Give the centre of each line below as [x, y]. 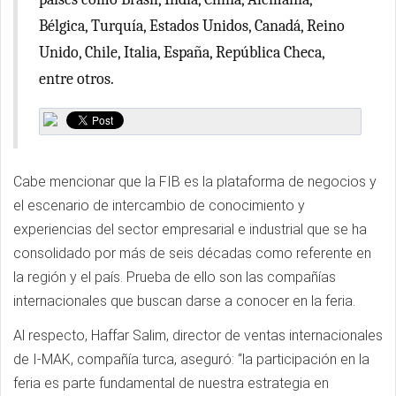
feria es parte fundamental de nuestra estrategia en [171, 383]
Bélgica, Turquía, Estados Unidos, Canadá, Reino [192, 26]
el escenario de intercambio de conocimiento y [159, 206]
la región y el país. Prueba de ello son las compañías [175, 277]
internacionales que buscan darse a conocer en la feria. [184, 301]
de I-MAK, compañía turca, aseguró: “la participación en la [191, 359]
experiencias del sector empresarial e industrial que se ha [190, 229]
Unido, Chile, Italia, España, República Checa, [182, 53]
